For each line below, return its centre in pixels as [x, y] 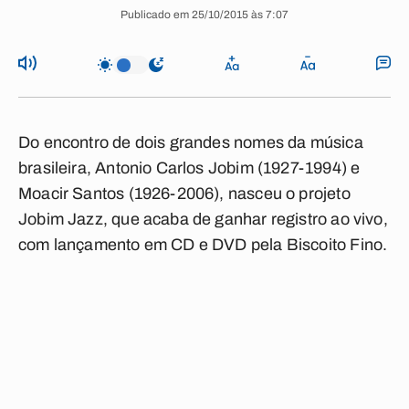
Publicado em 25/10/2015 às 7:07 [204, 15]
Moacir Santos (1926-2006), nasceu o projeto [184, 194]
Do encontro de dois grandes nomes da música [191, 142]
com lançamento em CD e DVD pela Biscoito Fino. [203, 245]
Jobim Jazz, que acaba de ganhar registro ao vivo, [203, 219]
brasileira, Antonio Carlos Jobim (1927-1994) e [189, 168]
